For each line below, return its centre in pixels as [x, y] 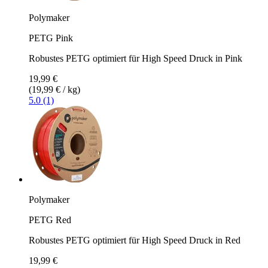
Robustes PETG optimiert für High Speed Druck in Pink [135, 58]
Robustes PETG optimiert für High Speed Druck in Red [135, 240]
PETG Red [50, 220]
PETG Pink [51, 38]
